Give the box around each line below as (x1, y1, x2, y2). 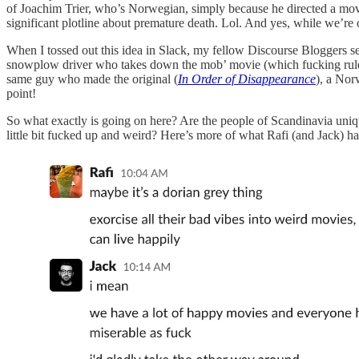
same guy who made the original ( (6, 71, 178, 86)
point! (6, 86, 39, 100)
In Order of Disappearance (178, 71, 316, 86)
